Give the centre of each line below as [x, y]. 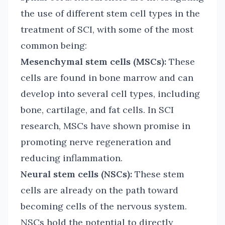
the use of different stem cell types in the [110, 13]
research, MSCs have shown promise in [105, 126]
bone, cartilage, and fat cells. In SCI [97, 110]
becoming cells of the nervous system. [104, 206]
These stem [158, 174]
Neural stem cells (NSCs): [76, 174]
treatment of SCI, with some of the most [107, 29]
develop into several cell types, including [110, 94]
